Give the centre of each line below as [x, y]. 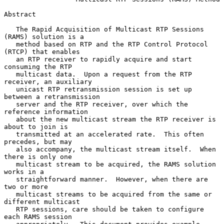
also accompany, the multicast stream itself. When [10, 149]
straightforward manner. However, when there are [10, 179]
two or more [26, 186]
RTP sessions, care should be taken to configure [10, 209]
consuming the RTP [38, 66]
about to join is [36, 126]
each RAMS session [38, 216]
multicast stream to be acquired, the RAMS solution [10, 164]
